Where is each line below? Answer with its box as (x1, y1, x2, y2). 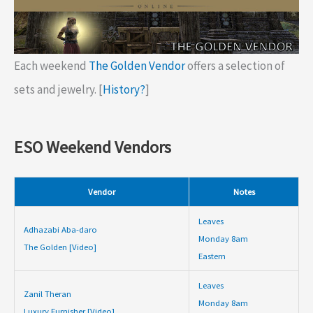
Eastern (198, 249, 226, 261)
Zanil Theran (23, 287, 71, 299)
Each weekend (14, 58, 89, 73)
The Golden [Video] (23, 240, 96, 252)
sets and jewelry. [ (14, 82, 103, 97)
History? (103, 82, 145, 97)
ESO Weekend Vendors (14, 136, 171, 158)
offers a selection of (185, 58, 285, 73)
